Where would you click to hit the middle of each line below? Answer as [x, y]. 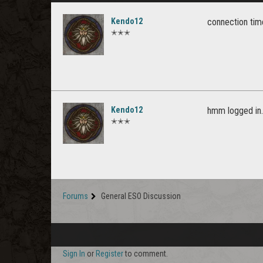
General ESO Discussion [141, 196]
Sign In [74, 254]
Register [109, 254]
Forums [75, 196]
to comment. [146, 254]
